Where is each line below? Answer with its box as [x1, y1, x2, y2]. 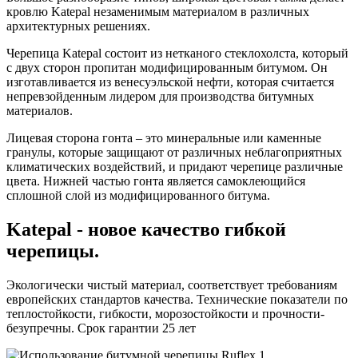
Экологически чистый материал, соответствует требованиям [6, 277, 337, 292]
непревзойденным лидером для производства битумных [6, 89, 314, 103]
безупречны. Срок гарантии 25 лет [6, 320, 196, 335]
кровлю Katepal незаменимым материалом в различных [6, 4, 309, 18]
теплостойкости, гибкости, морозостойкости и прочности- [6, 306, 324, 320]
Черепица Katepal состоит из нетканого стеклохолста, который [6, 46, 348, 60]
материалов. [6, 103, 73, 117]
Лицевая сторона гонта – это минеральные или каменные [6, 130, 321, 145]
